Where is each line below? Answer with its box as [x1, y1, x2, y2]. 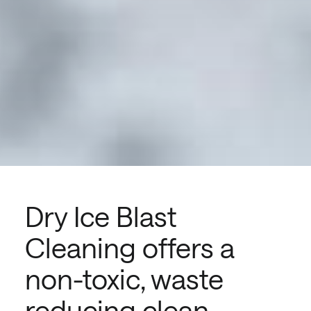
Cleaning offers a [24, 230, 235, 264]
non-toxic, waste [24, 262, 224, 295]
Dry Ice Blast [24, 199, 177, 233]
